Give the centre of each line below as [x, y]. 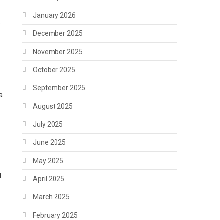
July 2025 [48, 124]
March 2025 [52, 197]
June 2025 [50, 143]
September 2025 [59, 88]
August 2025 [53, 106]
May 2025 [48, 161]
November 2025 [58, 52]
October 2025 [54, 70]
